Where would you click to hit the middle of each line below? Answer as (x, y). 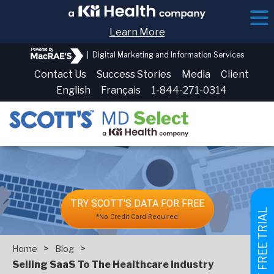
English (73, 90)
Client (235, 74)
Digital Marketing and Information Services (168, 55)
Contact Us (60, 74)
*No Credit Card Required (137, 217)
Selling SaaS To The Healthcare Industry (113, 265)
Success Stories (134, 74)
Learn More (137, 32)
